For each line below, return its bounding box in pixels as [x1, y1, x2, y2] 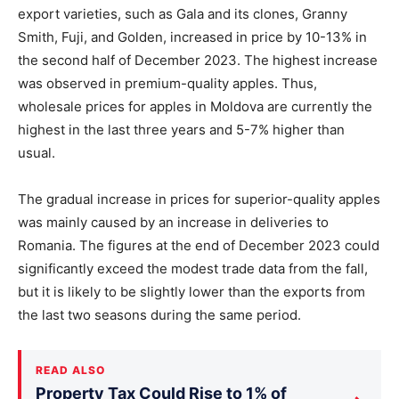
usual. [18, 143, 55, 161]
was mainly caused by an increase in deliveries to [18, 213, 329, 231]
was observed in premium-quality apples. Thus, [18, 74, 317, 92]
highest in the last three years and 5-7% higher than [18, 120, 345, 138]
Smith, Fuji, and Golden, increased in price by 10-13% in [18, 28, 367, 45]
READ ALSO [36, 362, 105, 377]
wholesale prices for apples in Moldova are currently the [18, 97, 372, 115]
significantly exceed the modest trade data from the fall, [18, 259, 368, 277]
